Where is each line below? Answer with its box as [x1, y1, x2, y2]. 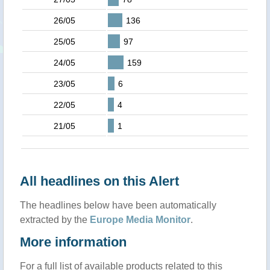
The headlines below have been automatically [20, 200, 216, 210]
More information [20, 234, 127, 250]
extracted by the [20, 215, 90, 225]
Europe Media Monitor [90, 215, 190, 225]
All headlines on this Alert [20, 174, 179, 189]
